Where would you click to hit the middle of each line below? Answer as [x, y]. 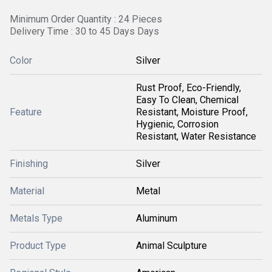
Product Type [38, 246]
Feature [26, 112]
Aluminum [157, 218]
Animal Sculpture [172, 246]
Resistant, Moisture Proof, [192, 112]
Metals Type [36, 218]
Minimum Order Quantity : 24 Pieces [86, 19]
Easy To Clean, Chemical [187, 100]
